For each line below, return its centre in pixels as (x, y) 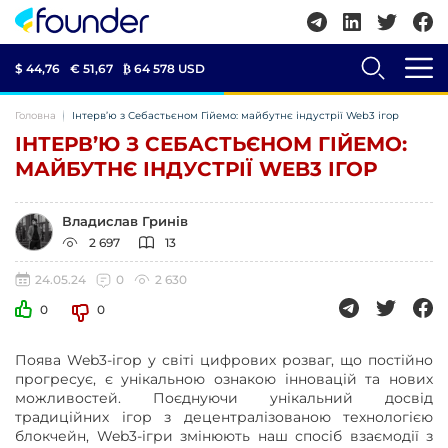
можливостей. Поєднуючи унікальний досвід (224, 398)
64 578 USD (169, 68)
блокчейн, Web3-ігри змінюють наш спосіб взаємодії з (224, 436)
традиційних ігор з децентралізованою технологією (224, 417)
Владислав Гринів (125, 221)
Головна (35, 115)
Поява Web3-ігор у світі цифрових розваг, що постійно (224, 360)
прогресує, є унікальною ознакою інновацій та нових (224, 379)
